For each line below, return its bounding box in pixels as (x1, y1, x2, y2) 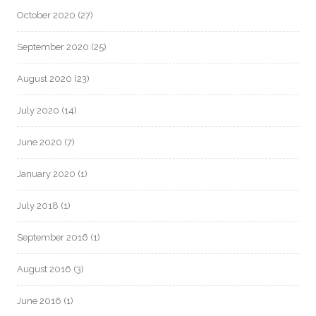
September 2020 (17, 41, 89, 52)
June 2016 (17, 295, 61, 306)
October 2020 (17, 9, 75, 20)
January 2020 (17, 168, 75, 179)
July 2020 (17, 104, 59, 116)
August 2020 (17, 73, 72, 84)
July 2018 (17, 200, 59, 211)
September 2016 (17, 231, 88, 243)
